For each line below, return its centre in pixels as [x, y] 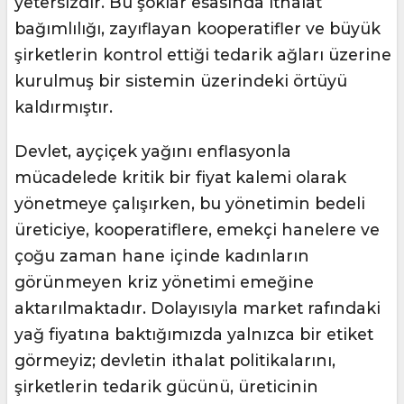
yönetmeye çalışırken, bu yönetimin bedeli [190, 204]
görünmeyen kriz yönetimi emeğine [164, 282]
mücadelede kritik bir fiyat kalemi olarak [180, 178]
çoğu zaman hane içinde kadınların [162, 256]
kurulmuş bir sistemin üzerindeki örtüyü [181, 81]
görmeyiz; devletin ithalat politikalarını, [175, 361]
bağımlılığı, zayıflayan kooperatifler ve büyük [197, 29]
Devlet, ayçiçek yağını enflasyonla [153, 151]
